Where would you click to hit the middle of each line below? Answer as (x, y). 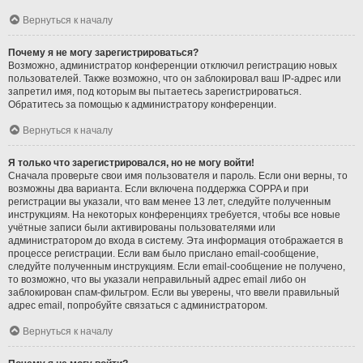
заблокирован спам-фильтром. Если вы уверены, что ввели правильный (174, 292)
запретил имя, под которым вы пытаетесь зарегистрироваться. (155, 91)
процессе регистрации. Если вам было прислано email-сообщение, (163, 253)
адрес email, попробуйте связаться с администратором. (138, 305)
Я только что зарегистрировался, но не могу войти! (131, 162)
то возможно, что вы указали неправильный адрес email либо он (157, 279)
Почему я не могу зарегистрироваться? (103, 52)
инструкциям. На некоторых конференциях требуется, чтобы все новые (174, 214)
